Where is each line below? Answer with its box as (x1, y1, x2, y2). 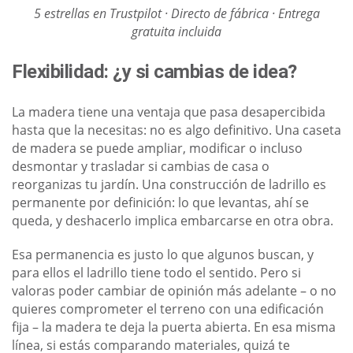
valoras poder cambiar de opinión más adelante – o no (12, 282, 336, 300)
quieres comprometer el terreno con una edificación (12, 300, 324, 318)
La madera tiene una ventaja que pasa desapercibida (12, 103, 325, 121)
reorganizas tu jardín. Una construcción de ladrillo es (12, 176, 326, 194)
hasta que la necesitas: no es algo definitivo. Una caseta (12, 121, 341, 139)
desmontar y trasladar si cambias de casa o (12, 158, 269, 176)
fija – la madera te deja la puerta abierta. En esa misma (12, 318, 336, 336)
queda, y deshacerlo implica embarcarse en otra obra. (12, 212, 333, 230)
